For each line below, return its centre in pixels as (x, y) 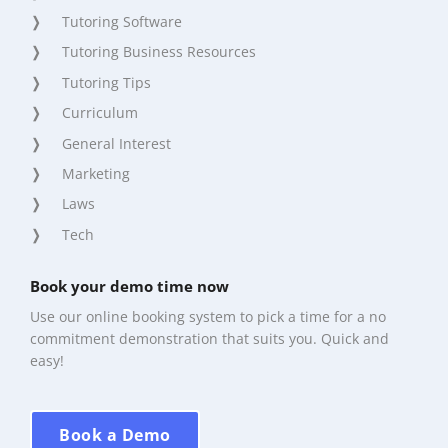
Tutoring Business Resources (159, 52)
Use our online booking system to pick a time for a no (208, 316)
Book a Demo (115, 434)
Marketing (96, 174)
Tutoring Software (122, 22)
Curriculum (100, 113)
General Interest (116, 143)
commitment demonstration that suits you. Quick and (209, 338)
